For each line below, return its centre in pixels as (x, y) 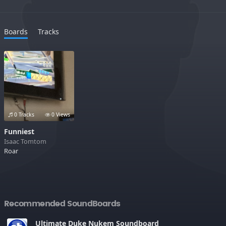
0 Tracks (23, 114)
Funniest (19, 131)
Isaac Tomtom (25, 141)
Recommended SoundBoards (62, 204)
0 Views (60, 114)
